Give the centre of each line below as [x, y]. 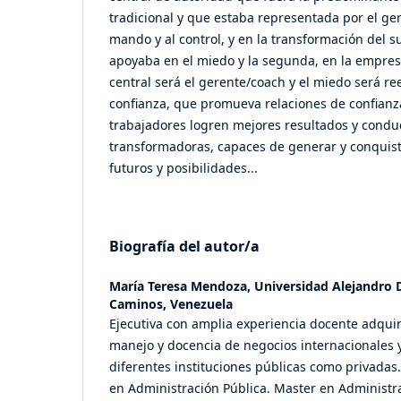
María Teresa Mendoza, [182, 286]
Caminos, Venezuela [171, 303]
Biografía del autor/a [184, 246]
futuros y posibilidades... [183, 167]
